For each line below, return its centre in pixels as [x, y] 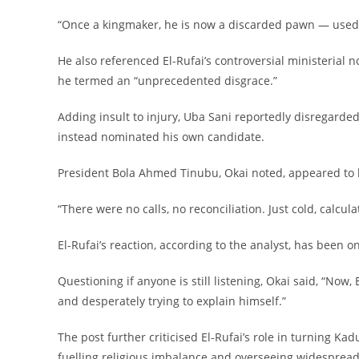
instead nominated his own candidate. [161, 137]
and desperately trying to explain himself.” [172, 301]
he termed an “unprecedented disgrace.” [167, 81]
